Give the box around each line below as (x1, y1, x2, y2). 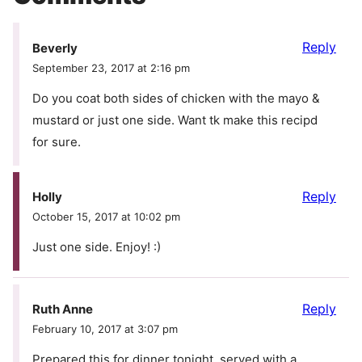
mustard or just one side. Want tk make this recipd (32, 112, 318, 128)
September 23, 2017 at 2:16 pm (32, 61, 190, 74)
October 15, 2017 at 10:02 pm (32, 209, 180, 223)
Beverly (32, 40, 78, 56)
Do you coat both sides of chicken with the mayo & (32, 90, 320, 106)
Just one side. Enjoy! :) (32, 238, 161, 255)
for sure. (32, 133, 81, 149)
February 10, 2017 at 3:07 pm (32, 322, 178, 336)
